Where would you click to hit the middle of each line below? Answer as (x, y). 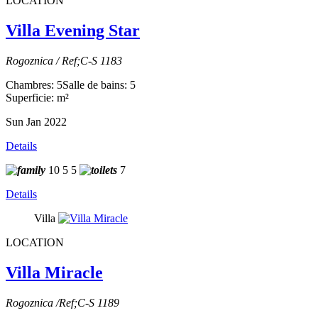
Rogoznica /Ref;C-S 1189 (62, 303)
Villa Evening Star (73, 31)
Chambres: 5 (34, 85)
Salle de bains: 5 (99, 85)
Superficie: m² (37, 98)
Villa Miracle (54, 273)
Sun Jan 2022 (36, 122)
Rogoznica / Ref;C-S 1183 (64, 61)
